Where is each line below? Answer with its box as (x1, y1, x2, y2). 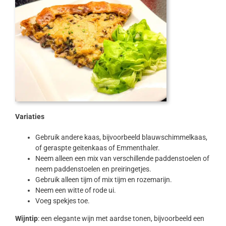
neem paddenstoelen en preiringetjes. (35, 165, 151, 174)
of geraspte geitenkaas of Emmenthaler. (35, 144, 160, 152)
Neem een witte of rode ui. (35, 186, 116, 195)
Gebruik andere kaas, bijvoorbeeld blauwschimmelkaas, (35, 133, 207, 142)
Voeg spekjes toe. (35, 197, 90, 205)
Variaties (15, 112, 44, 121)
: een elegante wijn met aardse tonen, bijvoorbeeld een (37, 214, 204, 223)
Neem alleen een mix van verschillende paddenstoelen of (35, 154, 209, 163)
